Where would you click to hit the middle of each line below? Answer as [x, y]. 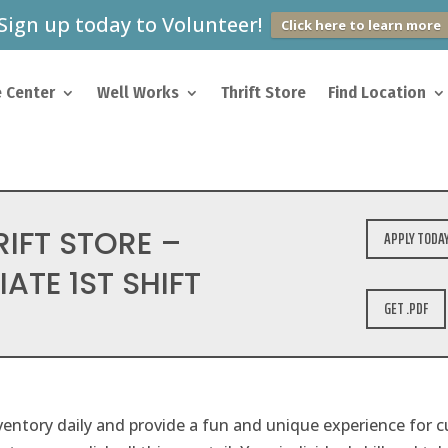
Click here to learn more [361, 25]
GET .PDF [406, 309]
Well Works [138, 92]
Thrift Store [264, 92]
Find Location [377, 92]
